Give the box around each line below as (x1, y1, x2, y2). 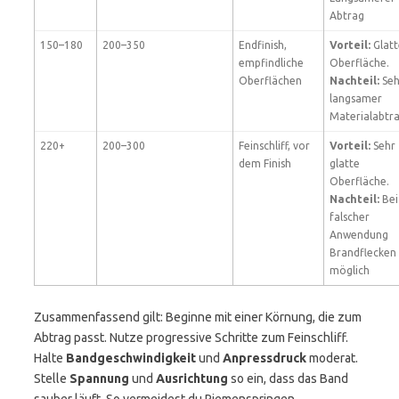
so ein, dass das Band (228, 371, 348, 386)
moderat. (306, 351, 358, 365)
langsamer (330, 93, 382, 104)
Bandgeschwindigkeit (66, 351, 196, 365)
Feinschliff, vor (239, 140, 310, 151)
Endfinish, (239, 39, 287, 51)
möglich (330, 265, 370, 276)
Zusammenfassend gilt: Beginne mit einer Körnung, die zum (34, 310, 362, 324)
